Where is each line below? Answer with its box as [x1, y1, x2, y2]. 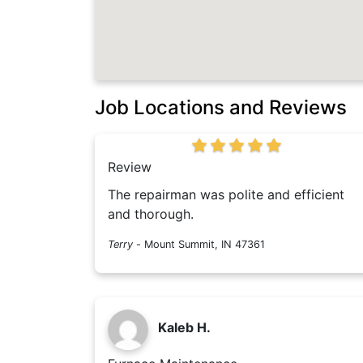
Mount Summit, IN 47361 [144, 238, 265, 251]
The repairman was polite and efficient [108, 186, 344, 203]
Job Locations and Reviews [95, 96, 347, 120]
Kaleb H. [158, 319, 211, 336]
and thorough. [108, 206, 194, 223]
